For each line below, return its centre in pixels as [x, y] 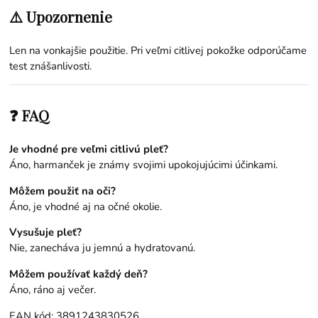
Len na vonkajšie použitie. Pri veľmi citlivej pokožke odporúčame [158, 50]
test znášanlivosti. [51, 66]
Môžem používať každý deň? [79, 274]
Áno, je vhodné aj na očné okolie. [86, 206]
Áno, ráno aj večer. [53, 290]
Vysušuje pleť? [46, 232]
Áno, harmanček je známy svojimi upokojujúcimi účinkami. [144, 164]
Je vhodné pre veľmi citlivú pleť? [89, 149]
